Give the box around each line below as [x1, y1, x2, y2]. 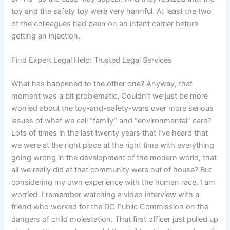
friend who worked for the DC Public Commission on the [11, 202, 209, 212]
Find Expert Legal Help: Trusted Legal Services [11, 55, 172, 65]
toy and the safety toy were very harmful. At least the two [11, 7, 212, 16]
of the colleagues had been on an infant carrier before [11, 19, 199, 29]
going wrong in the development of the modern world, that [11, 153, 217, 163]
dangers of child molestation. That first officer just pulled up [11, 215, 219, 224]
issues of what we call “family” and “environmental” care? [11, 116, 212, 126]
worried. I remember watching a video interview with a [11, 190, 200, 200]
